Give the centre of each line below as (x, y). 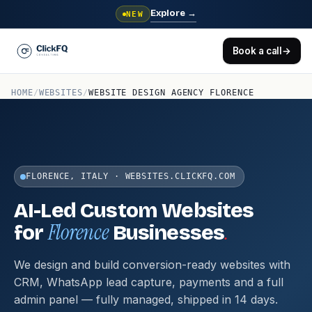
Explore (169, 13)
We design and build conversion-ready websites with (152, 265)
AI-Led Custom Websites (134, 210)
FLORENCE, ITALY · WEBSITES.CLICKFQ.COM (131, 176)
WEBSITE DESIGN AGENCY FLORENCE (171, 93)
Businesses (166, 233)
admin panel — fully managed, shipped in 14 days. (146, 299)
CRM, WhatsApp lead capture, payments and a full (149, 282)
